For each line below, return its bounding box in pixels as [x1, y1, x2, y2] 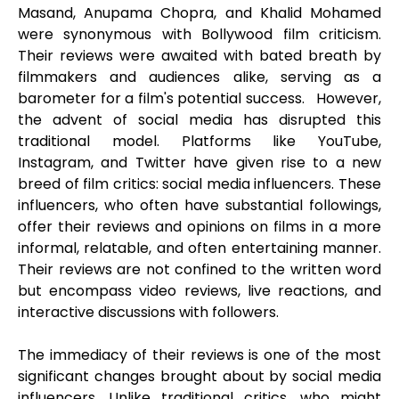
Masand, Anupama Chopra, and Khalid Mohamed [18, 3, 381, 24]
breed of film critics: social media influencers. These [18, 174, 381, 195]
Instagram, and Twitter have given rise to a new [18, 152, 381, 174]
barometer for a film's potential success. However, [18, 88, 381, 110]
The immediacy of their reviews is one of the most [18, 345, 381, 366]
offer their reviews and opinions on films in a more [18, 216, 381, 238]
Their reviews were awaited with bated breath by [18, 45, 381, 67]
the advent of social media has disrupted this [18, 110, 381, 131]
